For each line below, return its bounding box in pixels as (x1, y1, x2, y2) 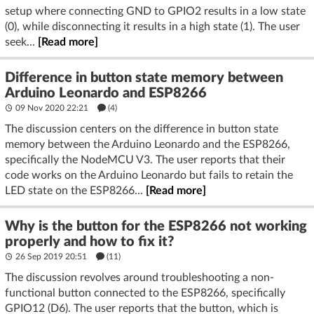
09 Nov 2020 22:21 (13, 103, 90, 112)
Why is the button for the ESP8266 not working (5, 219, 307, 233)
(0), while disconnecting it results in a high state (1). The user (5, 20, 300, 32)
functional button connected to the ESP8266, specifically (5, 287, 285, 299)
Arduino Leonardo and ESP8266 (5, 86, 207, 100)
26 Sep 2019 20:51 (13, 252, 89, 261)
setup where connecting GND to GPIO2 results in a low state (5, 5, 306, 17)
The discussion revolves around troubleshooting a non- (5, 271, 274, 283)
